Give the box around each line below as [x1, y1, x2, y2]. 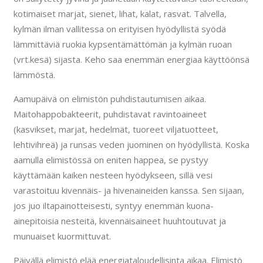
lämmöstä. [13, 69, 55, 81]
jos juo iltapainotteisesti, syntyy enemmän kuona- [13, 200, 214, 212]
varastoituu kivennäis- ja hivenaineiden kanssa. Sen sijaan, [13, 184, 244, 197]
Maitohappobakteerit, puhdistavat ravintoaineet [13, 108, 207, 120]
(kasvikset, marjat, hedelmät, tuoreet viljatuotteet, [13, 123, 218, 136]
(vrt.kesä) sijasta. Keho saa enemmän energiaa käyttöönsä [13, 53, 249, 66]
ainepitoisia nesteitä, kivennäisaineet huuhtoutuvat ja [13, 215, 226, 227]
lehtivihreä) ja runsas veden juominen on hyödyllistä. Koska [13, 139, 249, 151]
